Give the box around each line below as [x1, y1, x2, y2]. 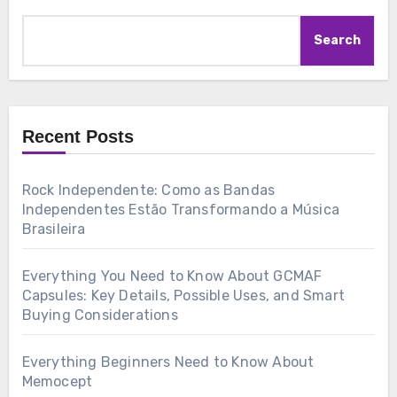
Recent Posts [21, 127, 134, 147]
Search [314, 33, 362, 49]
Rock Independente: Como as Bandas [21, 182, 276, 199]
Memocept [21, 373, 93, 391]
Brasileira [21, 221, 86, 238]
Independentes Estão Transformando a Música [21, 201, 339, 219]
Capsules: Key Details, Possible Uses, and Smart [21, 287, 345, 305]
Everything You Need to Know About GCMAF [21, 268, 323, 285]
